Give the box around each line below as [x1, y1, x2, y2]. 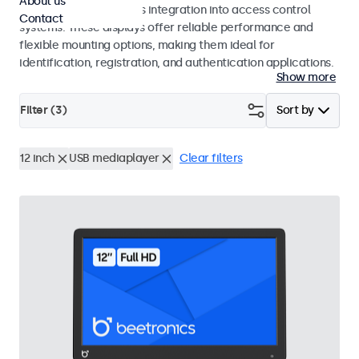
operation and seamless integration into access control [19, 3, 310, 17]
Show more [276, 71, 336, 84]
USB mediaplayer [69, 151, 159, 165]
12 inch [19, 151, 55, 165]
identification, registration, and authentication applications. [19, 56, 333, 70]
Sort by [276, 103, 314, 117]
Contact [19, 12, 63, 26]
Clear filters [179, 151, 243, 165]
